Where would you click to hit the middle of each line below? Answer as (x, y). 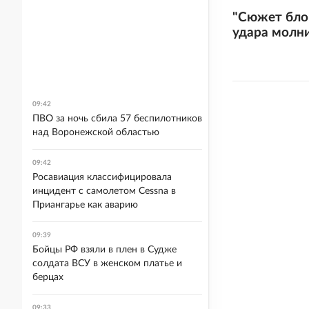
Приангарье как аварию (85, 205)
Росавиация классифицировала (102, 177)
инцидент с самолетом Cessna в (104, 191)
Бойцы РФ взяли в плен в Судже (104, 250)
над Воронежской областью (96, 132)
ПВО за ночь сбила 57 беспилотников (117, 119)
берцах (48, 277)
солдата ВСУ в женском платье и (107, 263)
